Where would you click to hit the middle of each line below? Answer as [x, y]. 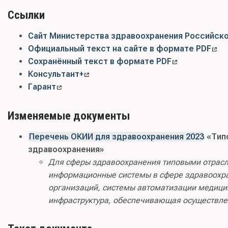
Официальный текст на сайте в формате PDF [120, 49]
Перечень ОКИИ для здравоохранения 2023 [116, 136]
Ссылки [26, 15]
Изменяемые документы [69, 115]
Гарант [42, 87]
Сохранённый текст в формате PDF [100, 62]
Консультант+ [56, 74]
